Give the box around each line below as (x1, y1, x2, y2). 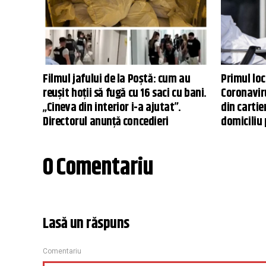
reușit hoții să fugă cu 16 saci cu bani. (43, 84, 207, 103)
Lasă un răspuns (43, 212, 129, 235)
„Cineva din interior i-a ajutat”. (43, 98, 181, 117)
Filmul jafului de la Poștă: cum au (43, 69, 191, 88)
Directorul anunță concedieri (43, 112, 169, 131)
